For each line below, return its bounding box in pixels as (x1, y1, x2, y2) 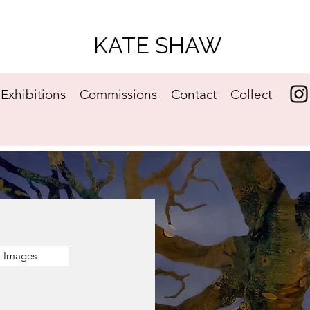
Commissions (80, 86, 158, 102)
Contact (171, 86, 217, 102)
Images (3, 249, 37, 262)
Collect (230, 86, 273, 102)
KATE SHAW (93, 33, 221, 58)
